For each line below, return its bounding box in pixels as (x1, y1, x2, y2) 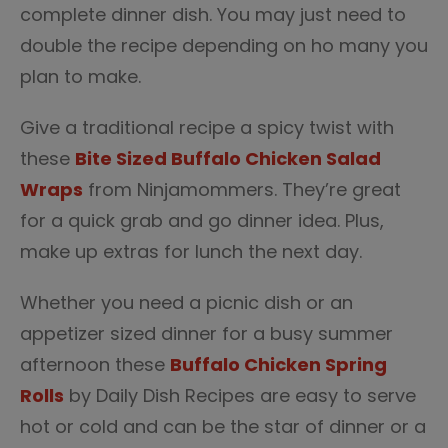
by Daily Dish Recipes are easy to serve (64, 383, 416, 408)
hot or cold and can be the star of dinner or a (20, 414, 426, 439)
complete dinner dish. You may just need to (20, 2, 406, 27)
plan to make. (20, 64, 141, 89)
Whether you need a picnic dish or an (20, 290, 353, 315)
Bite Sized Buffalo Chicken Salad (75, 146, 381, 171)
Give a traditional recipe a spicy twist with (20, 115, 394, 140)
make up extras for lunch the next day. (20, 239, 362, 264)
